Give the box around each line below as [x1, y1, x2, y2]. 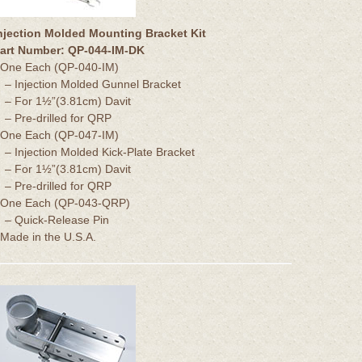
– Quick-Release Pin [5, 213, 109, 226]
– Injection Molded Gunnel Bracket [5, 77, 181, 90]
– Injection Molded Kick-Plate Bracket [5, 145, 195, 158]
